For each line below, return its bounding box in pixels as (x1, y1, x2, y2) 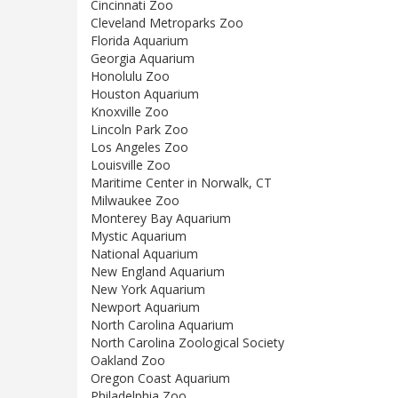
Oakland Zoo (91, 352, 165, 370)
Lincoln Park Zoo (91, 121, 188, 139)
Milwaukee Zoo (91, 192, 179, 210)
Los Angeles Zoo (91, 139, 188, 156)
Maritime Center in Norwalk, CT (91, 174, 272, 192)
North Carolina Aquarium (91, 316, 234, 334)
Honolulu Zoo (91, 68, 170, 85)
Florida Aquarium (91, 32, 188, 50)
